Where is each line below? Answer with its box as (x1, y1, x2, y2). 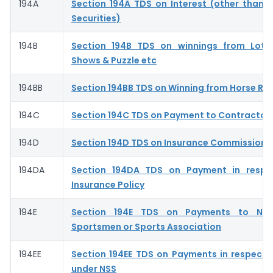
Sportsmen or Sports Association (71, 220, 221, 233)
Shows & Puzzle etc (71, 54, 157, 66)
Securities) (71, 12, 121, 24)
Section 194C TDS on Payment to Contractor (71, 108, 270, 121)
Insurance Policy (71, 178, 144, 191)
